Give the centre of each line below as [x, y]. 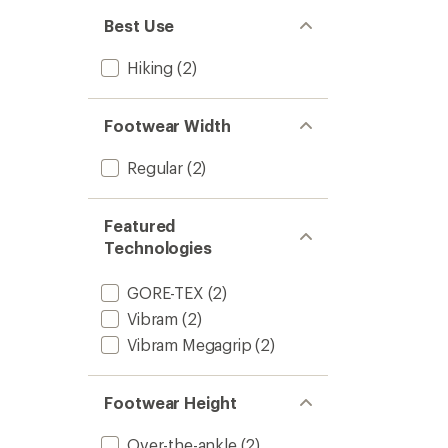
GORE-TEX [165, 292]
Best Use [139, 25]
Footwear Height [170, 402]
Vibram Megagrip [189, 344]
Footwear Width [167, 125]
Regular [155, 167]
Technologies [158, 247]
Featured [140, 225]
